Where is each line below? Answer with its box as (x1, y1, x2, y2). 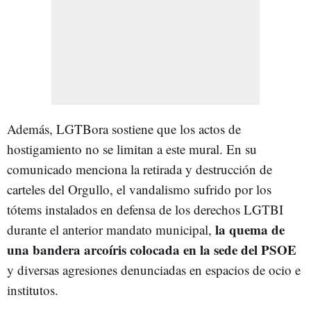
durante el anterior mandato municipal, (7, 220, 215, 238)
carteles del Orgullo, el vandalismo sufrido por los (7, 180, 271, 198)
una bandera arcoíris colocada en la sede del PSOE (7, 239, 296, 259)
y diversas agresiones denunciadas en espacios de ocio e (7, 260, 301, 278)
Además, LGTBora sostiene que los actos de (7, 119, 241, 137)
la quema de (215, 219, 285, 239)
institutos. (7, 280, 58, 299)
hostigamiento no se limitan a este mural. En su (7, 140, 257, 158)
